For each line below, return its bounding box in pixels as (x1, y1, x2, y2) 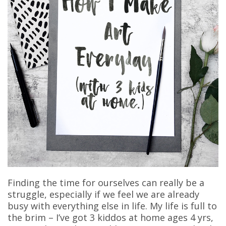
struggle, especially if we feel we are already (8, 188, 199, 200)
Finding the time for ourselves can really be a (8, 176, 204, 189)
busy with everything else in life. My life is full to (8, 199, 217, 212)
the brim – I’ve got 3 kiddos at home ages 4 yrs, (8, 211, 213, 223)
